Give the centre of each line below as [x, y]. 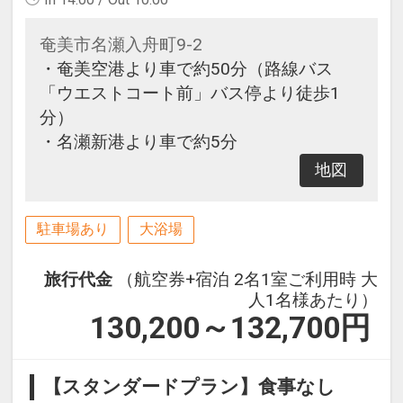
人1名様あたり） [313, 300]
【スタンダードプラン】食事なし [190, 386]
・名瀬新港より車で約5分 [138, 142]
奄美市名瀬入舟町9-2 [121, 45]
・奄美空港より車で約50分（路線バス [186, 69]
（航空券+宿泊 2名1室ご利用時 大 [248, 279]
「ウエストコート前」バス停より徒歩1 [189, 94]
